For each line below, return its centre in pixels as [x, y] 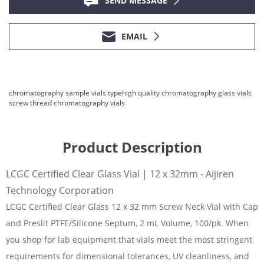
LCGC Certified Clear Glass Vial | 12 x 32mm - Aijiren [120, 174]
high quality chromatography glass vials [187, 93]
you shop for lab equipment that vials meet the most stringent [129, 240]
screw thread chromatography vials [67, 103]
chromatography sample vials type [65, 93]
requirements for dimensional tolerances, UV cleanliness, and [128, 256]
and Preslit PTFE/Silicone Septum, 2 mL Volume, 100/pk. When [127, 223]
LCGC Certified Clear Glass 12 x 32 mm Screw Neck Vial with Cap [132, 207]
